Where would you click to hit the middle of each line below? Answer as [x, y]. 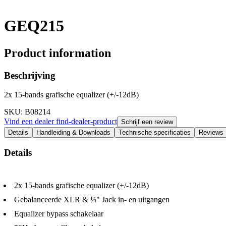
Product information [58, 53]
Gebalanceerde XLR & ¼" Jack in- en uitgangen [92, 199]
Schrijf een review [147, 122]
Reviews [211, 133]
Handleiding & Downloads [73, 133]
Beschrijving [30, 75]
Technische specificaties [155, 133]
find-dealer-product [87, 122]
